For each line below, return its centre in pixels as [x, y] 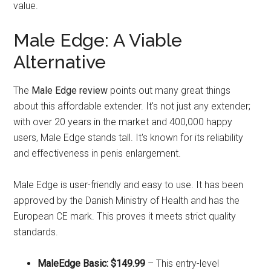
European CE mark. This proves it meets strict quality [125, 216]
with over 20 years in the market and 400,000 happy [123, 122]
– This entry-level [182, 263]
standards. [36, 232]
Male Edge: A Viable [98, 40]
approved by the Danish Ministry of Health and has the [127, 200]
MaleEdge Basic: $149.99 [92, 263]
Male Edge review [70, 90]
